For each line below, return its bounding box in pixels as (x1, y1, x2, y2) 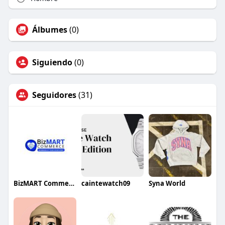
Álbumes (32, 24, 67, 36)
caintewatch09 (81, 179, 130, 188)
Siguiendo (32, 57, 72, 68)
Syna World (149, 179, 186, 188)
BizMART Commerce (68, 179, 74, 188)
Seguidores (32, 89, 76, 101)
